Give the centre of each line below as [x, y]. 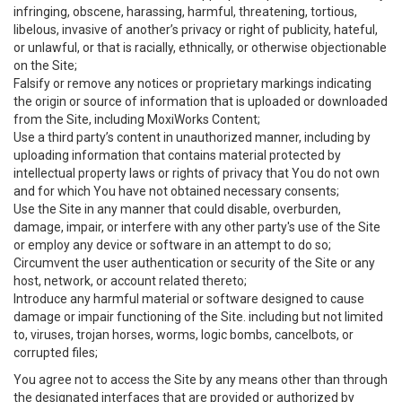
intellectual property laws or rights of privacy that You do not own [197, 173]
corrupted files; [56, 353]
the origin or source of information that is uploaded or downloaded [201, 101]
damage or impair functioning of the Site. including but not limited [198, 317]
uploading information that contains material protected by [177, 155]
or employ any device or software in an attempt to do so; [172, 245]
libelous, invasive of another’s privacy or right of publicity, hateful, [196, 30]
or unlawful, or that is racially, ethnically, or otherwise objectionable [200, 48]
